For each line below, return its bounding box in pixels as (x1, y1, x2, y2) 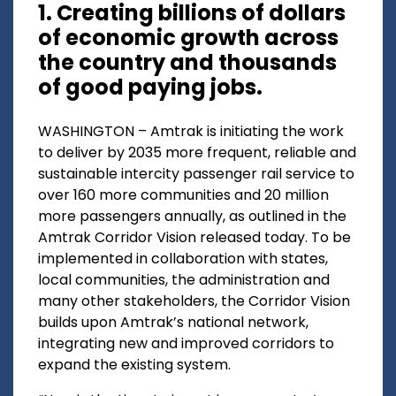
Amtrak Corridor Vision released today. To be (38, 227, 351, 248)
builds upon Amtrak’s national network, (38, 312, 308, 333)
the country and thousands (38, 48, 337, 78)
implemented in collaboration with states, (38, 248, 328, 270)
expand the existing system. (38, 354, 231, 376)
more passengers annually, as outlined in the (38, 206, 346, 227)
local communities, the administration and (38, 270, 330, 291)
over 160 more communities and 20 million (38, 185, 329, 206)
